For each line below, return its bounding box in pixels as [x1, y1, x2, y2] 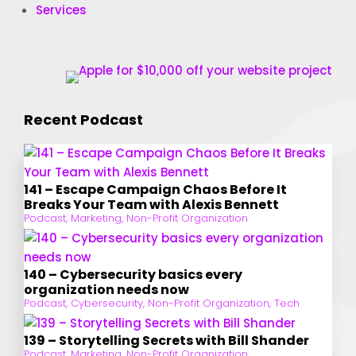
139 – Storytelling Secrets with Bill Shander [24, 331, 309, 350]
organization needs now [24, 281, 189, 299]
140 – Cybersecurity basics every [24, 265, 242, 284]
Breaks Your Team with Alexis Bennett [24, 195, 279, 214]
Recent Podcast [24, 110, 143, 130]
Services [36, 2, 87, 18]
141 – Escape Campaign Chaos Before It [24, 180, 287, 199]
